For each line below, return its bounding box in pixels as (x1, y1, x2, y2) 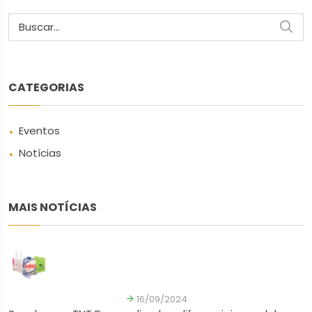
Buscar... (19, 19, 60, 34)
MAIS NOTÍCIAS (8, 198, 97, 215)
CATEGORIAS (8, 79, 84, 95)
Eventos (19, 123, 60, 138)
